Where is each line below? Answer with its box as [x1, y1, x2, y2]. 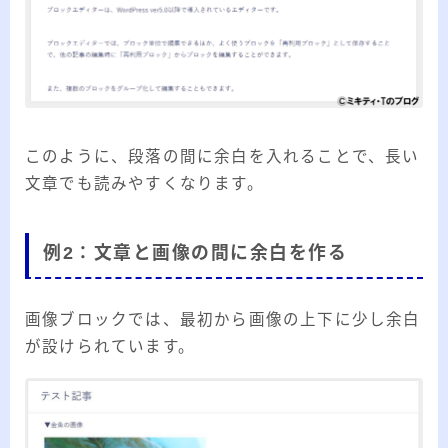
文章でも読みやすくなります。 [25, 174, 264, 192]
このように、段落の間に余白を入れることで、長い [25, 147, 420, 165]
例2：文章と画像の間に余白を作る [43, 243, 347, 264]
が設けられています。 [25, 338, 195, 356]
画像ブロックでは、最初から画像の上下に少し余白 [25, 311, 421, 329]
